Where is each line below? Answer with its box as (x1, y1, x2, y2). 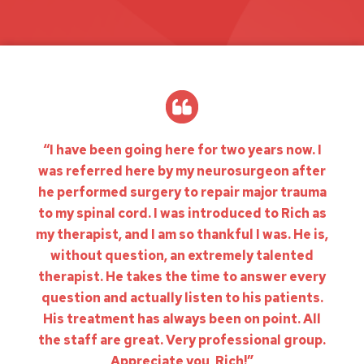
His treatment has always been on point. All (43, 310, 321, 327)
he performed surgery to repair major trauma (37, 183, 327, 201)
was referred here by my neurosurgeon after (38, 162, 326, 180)
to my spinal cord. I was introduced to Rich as (37, 204, 327, 222)
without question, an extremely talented (50, 246, 314, 264)
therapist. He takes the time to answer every (38, 267, 326, 285)
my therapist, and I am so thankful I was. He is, (36, 225, 328, 243)
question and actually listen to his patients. (41, 288, 323, 306)
